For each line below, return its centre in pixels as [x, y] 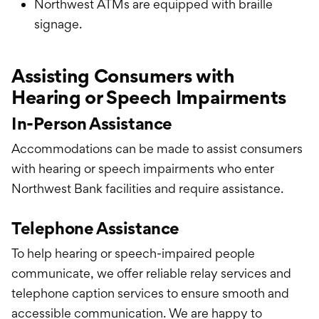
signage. [58, 24]
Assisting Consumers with [123, 76]
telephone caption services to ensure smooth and [150, 293]
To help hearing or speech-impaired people [133, 253]
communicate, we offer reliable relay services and [151, 273]
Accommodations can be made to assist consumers [157, 149]
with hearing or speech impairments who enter [143, 169]
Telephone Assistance [95, 229]
